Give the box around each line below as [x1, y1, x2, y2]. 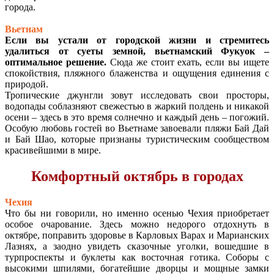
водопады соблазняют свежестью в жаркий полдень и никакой [5, 100, 269, 111]
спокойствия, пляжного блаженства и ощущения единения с [5, 67, 269, 78]
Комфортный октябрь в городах [31, 168, 243, 184]
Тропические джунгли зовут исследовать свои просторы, [5, 89, 269, 100]
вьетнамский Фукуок [154, 45, 256, 56]
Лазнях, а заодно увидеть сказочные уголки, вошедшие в [5, 240, 269, 251]
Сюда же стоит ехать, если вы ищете [106, 56, 269, 67]
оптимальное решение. [5, 56, 106, 67]
